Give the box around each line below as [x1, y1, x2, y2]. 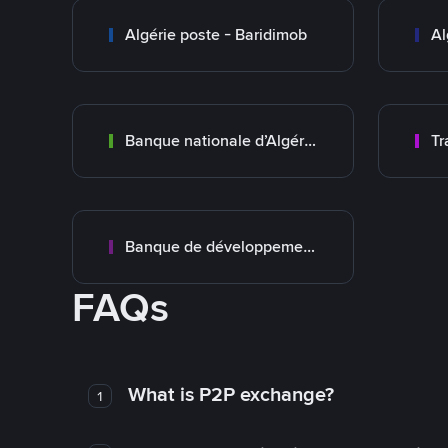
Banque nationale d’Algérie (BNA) [304, 130, 316, 151]
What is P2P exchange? [127, 381, 334, 407]
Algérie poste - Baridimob [125, 24, 307, 45]
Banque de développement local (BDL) [303, 236, 315, 257]
